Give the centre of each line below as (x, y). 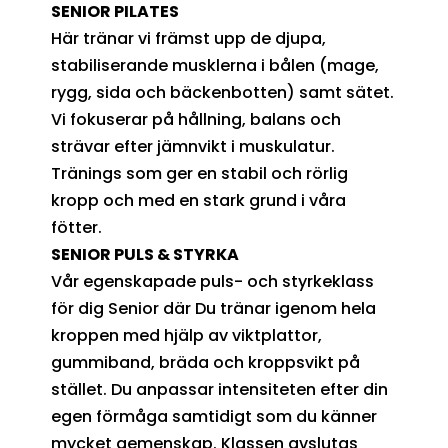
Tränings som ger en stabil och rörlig (199, 173)
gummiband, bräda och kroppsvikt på (205, 362)
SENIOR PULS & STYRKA (144, 254)
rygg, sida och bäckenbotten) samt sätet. (222, 92)
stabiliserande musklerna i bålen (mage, (214, 65)
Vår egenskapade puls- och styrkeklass (212, 281)
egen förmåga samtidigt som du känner (213, 416)
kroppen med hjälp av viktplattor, (186, 335)
